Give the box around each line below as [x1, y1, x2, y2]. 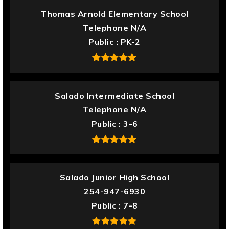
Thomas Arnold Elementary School [40, 9, 189, 19]
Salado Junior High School [59, 172, 170, 183]
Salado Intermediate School [55, 90, 174, 101]
